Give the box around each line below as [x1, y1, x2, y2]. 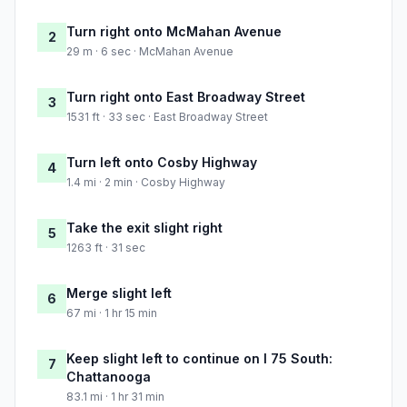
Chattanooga [66, 369, 151, 385]
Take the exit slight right [66, 220, 223, 236]
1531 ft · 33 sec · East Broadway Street [66, 110, 268, 124]
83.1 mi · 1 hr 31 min [66, 390, 164, 404]
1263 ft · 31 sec [66, 241, 145, 255]
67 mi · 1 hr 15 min [66, 306, 157, 321]
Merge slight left [66, 285, 172, 302]
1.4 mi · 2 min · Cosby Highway [66, 175, 225, 190]
